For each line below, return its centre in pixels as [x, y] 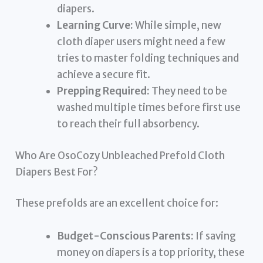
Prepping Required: [104, 91]
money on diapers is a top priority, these [151, 252]
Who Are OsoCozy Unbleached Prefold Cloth [120, 155]
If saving [215, 236]
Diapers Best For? [57, 172]
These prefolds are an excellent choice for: [117, 203]
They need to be [189, 91]
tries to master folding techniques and [148, 58]
